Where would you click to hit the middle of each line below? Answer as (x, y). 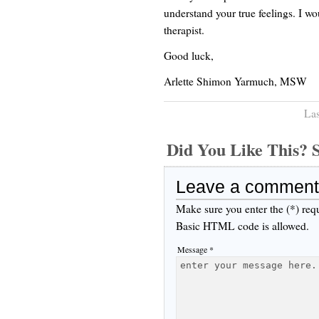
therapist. (184, 30)
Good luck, (189, 55)
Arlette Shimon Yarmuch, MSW (235, 81)
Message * (195, 249)
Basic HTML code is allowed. (242, 225)
